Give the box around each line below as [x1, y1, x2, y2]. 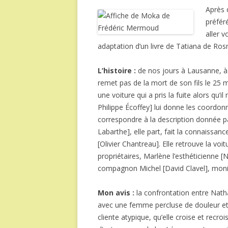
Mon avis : [98, 188, 136, 197]
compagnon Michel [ [98, 163, 165, 173]
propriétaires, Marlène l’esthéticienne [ [98, 151, 223, 161]
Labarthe [98, 127, 127, 136]
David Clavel [165, 163, 205, 173]
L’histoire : [98, 66, 136, 75]
